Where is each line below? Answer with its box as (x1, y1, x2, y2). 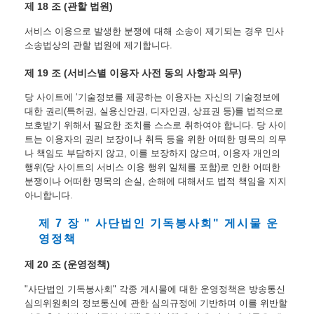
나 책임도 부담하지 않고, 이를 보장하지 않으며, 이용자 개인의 (25, 148, 280, 159)
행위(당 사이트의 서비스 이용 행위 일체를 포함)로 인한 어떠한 (25, 162, 280, 173)
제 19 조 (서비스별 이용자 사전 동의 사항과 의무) (25, 67, 242, 78)
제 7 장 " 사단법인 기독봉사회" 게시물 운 (39, 217, 279, 230)
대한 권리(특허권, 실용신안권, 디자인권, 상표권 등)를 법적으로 (25, 106, 283, 117)
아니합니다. (25, 190, 73, 201)
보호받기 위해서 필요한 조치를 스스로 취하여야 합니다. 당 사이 (25, 120, 287, 131)
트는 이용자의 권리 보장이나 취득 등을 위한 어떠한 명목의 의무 (25, 134, 287, 145)
